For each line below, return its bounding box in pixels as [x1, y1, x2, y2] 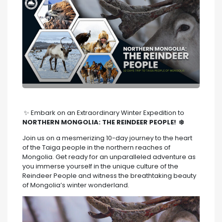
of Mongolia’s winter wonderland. [22, 180, 129, 190]
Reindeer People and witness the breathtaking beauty [22, 171, 196, 181]
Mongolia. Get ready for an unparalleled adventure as [22, 152, 196, 162]
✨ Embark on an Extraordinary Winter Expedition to [22, 108, 184, 118]
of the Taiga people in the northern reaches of [22, 143, 170, 153]
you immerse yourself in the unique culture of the [22, 162, 178, 171]
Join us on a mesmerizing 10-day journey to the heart [22, 133, 192, 143]
